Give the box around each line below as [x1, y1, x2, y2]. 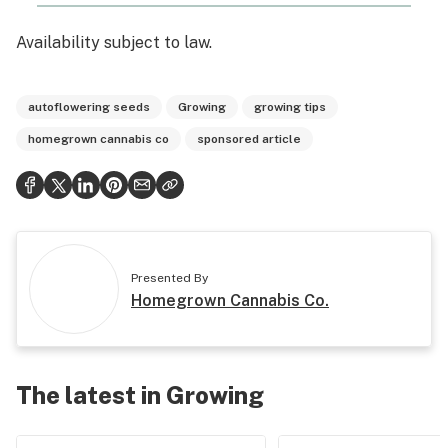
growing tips [254, 100, 326, 114]
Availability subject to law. [16, 33, 212, 52]
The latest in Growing [16, 381, 264, 409]
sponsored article [197, 132, 301, 146]
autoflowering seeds [28, 100, 150, 114]
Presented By [131, 271, 208, 285]
